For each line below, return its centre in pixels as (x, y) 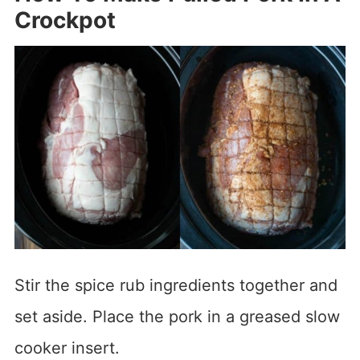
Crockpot (65, 20)
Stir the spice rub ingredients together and (176, 285)
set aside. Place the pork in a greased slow (177, 316)
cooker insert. (67, 348)
